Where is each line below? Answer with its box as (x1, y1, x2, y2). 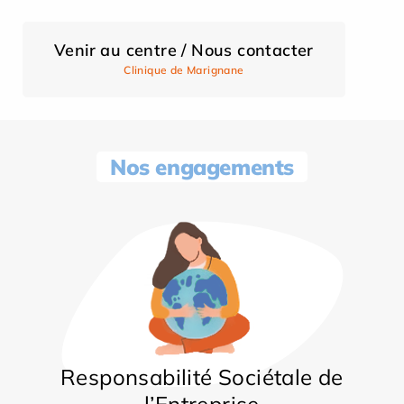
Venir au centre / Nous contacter (54, 40, 314, 61)
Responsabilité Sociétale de (60, 363, 344, 391)
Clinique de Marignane (124, 63, 244, 78)
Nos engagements (110, 153, 294, 181)
